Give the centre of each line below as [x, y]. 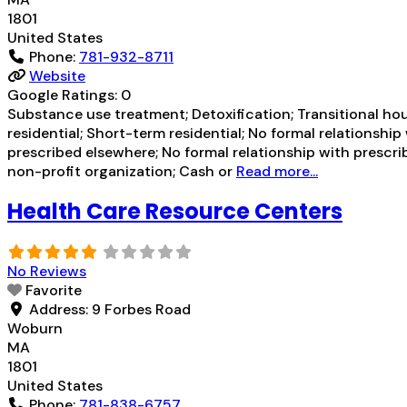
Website [57, 76]
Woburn [35, 329]
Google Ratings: [64, 95]
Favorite [54, 291]
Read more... [277, 172]
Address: [60, 310]
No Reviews [47, 272]
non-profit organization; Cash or [122, 172]
